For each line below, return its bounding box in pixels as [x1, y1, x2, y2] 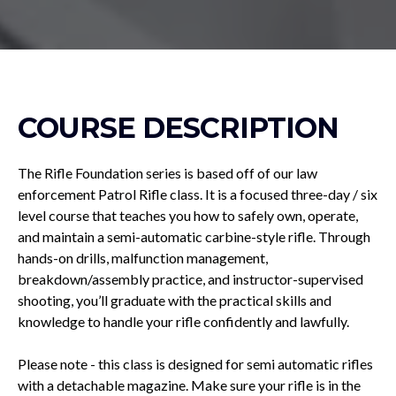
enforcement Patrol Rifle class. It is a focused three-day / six [18, 186, 377, 202]
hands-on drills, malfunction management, [18, 249, 268, 266]
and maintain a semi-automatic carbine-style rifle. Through [18, 228, 370, 245]
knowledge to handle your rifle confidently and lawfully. [18, 313, 349, 330]
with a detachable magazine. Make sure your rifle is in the [18, 377, 361, 393]
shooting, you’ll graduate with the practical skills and [18, 292, 331, 308]
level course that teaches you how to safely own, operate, [18, 207, 358, 224]
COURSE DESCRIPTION [18, 110, 339, 145]
